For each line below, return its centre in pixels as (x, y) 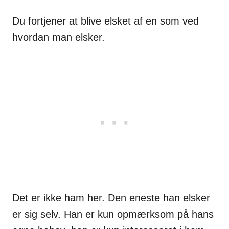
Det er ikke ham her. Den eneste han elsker (111, 198)
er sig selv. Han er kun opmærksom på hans (113, 214)
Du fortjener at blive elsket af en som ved (106, 21)
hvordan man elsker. (59, 38)
